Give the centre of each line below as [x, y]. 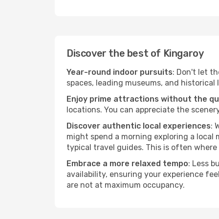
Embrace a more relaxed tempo [127, 164]
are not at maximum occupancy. [126, 185]
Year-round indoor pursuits [120, 72]
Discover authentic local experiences [139, 126]
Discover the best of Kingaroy [135, 53]
